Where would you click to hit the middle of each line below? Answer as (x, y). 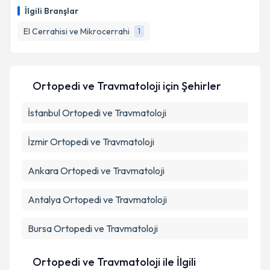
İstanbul (44, 113)
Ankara (43, 171)
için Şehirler (191, 86)
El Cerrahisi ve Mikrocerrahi (77, 31)
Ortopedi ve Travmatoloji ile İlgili (114, 262)
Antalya (44, 199)
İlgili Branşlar (52, 11)
